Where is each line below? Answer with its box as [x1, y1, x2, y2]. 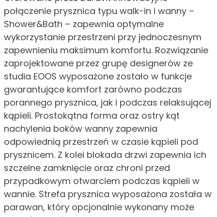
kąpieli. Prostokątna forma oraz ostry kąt [4, 109, 180, 122]
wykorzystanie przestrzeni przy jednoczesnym [4, 31, 201, 44]
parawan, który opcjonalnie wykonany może [4, 201, 194, 214]
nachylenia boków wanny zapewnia [4, 123, 157, 135]
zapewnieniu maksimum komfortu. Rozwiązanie [4, 44, 208, 57]
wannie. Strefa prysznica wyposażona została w [4, 188, 212, 201]
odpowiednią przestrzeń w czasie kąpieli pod [4, 136, 198, 148]
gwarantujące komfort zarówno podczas [4, 83, 182, 96]
